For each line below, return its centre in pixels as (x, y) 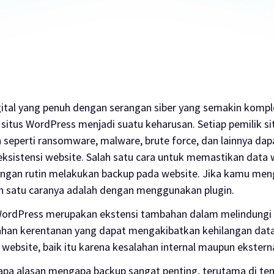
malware (120, 140)
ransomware (67, 140)
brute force (171, 140)
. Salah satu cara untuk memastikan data (176, 157)
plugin (218, 190)
